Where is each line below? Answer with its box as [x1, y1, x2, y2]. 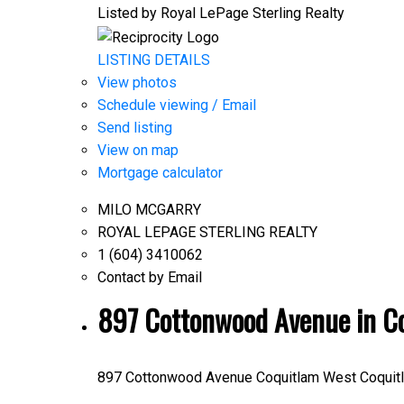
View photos [96, 73, 177, 91]
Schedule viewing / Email [96, 96, 256, 114]
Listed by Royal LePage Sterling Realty [96, 5, 344, 23]
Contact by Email [96, 268, 202, 286]
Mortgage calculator [96, 163, 223, 181]
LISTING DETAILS [96, 50, 210, 69]
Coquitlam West [255, 368, 356, 386]
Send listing [96, 118, 172, 136]
